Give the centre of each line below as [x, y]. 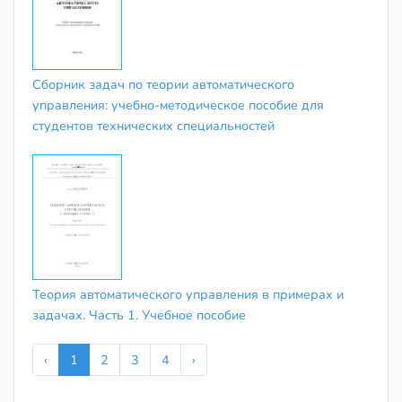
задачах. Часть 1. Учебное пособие [139, 315]
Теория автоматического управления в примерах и [188, 295]
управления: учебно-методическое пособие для [178, 105]
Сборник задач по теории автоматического [163, 84]
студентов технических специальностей [153, 125]
